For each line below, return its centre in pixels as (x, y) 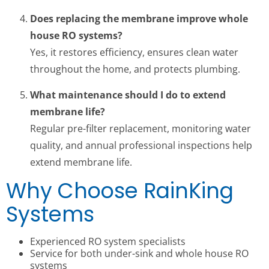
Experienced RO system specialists (108, 241)
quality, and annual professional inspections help (141, 145)
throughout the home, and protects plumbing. (135, 69)
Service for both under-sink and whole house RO (139, 253)
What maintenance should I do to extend (128, 95)
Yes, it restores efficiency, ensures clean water (134, 53)
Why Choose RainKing (120, 190)
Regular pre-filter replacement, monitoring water (141, 128)
